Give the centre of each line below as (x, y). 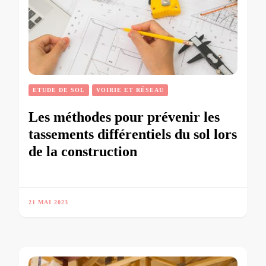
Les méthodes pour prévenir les (124, 117)
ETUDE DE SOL (59, 90)
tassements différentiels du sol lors (133, 134)
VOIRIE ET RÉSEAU (130, 90)
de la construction (83, 152)
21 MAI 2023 (48, 202)
